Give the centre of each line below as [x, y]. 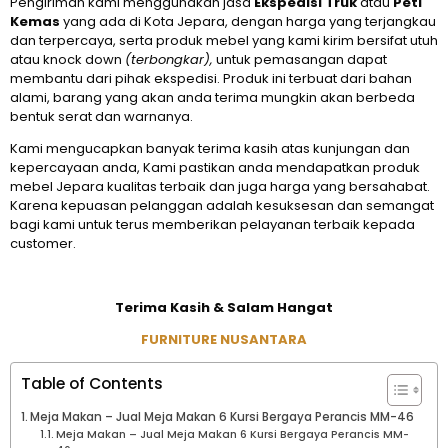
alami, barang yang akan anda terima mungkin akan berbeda [212, 98]
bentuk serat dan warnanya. [101, 117]
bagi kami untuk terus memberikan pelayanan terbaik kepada [212, 225]
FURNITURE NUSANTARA [224, 340]
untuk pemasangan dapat [300, 60]
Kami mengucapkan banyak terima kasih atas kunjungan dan [210, 149]
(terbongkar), [169, 60]
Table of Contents [92, 384]
